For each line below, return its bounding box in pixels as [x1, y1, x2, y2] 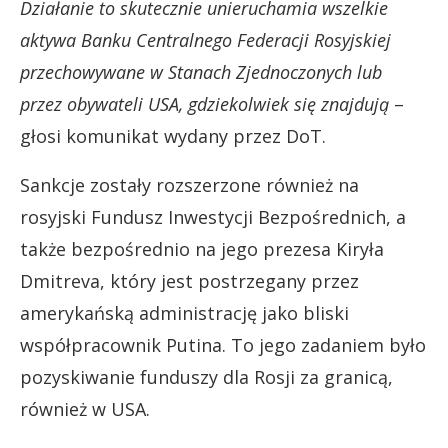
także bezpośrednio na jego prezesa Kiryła [20, 237, 384, 261]
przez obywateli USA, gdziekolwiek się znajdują [20, 92, 389, 116]
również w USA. [20, 397, 150, 421]
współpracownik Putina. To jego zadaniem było [20, 333, 426, 357]
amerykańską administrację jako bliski [20, 301, 349, 325]
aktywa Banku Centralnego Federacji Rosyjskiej [20, 28, 391, 52]
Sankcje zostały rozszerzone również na [20, 173, 359, 197]
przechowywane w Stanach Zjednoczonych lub [20, 60, 382, 84]
